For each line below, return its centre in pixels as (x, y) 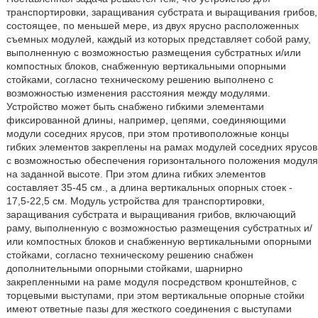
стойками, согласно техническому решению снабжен (130, 255)
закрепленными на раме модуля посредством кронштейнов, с (151, 282)
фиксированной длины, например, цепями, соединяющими (146, 120)
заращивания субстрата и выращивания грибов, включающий (151, 214)
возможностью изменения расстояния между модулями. (138, 93)
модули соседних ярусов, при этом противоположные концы (147, 133)
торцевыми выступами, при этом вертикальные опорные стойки (155, 295)
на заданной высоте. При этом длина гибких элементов (136, 174)
